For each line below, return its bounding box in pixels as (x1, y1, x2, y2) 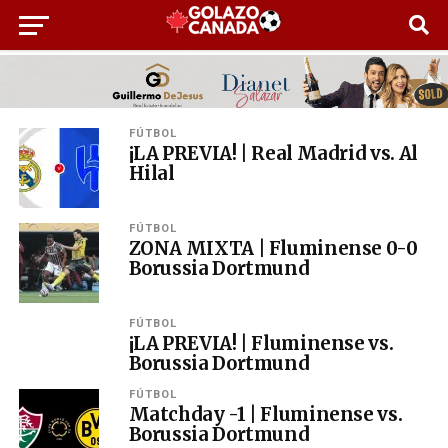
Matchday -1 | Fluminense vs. (128, 402, 403, 426)
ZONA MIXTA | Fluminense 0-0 (128, 236, 418, 260)
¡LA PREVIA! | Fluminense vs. (128, 331, 394, 355)
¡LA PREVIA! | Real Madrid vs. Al (128, 141, 418, 165)
